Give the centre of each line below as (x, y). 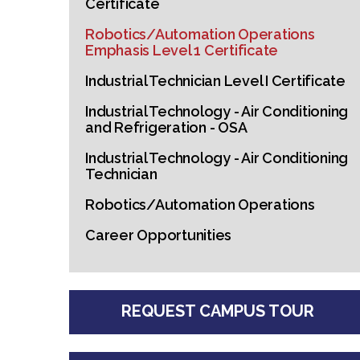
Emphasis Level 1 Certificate (182, 50)
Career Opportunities (158, 235)
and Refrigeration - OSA (166, 127)
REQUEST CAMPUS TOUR (218, 311)
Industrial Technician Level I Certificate (215, 81)
